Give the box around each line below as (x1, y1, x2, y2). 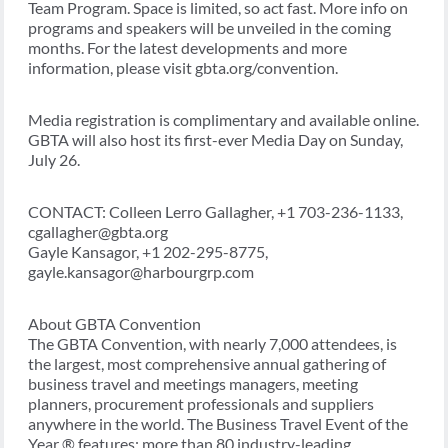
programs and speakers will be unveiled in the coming (28, 18, 391, 38)
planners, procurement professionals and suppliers (28, 394, 374, 414)
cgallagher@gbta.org (28, 222, 168, 242)
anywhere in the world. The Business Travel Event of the (28, 414, 408, 434)
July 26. (28, 150, 80, 170)
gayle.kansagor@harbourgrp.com (28, 262, 254, 282)
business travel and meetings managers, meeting (28, 374, 358, 394)
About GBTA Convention (28, 314, 201, 334)
